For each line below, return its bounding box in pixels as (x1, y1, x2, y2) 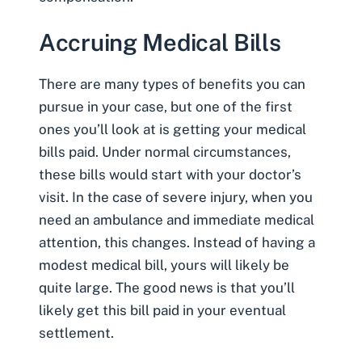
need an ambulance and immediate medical (39, 211, 314, 228)
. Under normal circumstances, (95, 143, 291, 160)
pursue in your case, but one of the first (39, 98, 293, 115)
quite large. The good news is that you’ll (39, 279, 295, 296)
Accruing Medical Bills (39, 27, 281, 57)
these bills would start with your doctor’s (39, 166, 301, 183)
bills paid (39, 143, 95, 160)
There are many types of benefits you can (39, 75, 305, 92)
